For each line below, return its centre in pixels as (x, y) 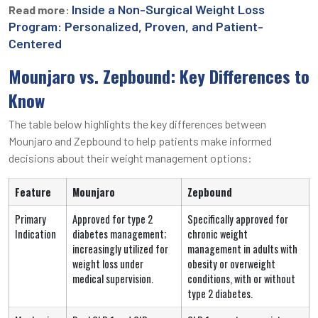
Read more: (40, 9)
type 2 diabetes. (220, 293)
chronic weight (218, 234)
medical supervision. (113, 278)
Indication (35, 234)
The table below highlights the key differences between (137, 124)
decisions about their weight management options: (130, 158)
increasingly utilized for (120, 248)
